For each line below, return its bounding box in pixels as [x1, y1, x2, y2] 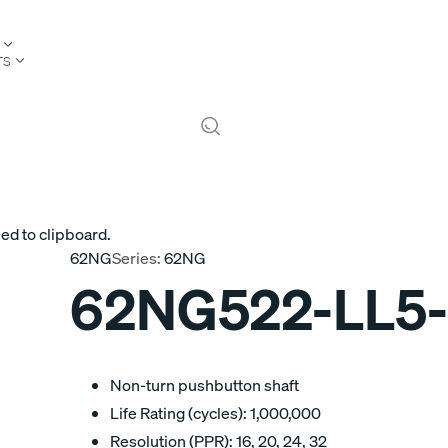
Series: [112, 247, 161, 268]
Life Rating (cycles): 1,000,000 [110, 402, 321, 424]
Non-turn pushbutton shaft [110, 374, 299, 396]
